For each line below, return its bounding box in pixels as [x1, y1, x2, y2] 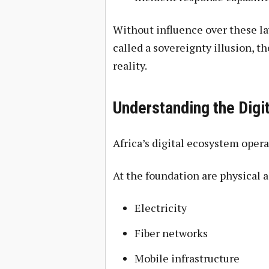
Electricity [134, 201, 187, 215]
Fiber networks [134, 226, 208, 240]
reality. [112, 58, 147, 73]
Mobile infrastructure [134, 251, 240, 265]
